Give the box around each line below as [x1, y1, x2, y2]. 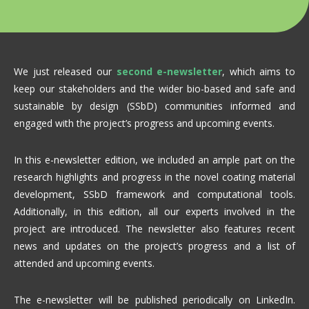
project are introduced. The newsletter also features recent [14, 222, 295, 236]
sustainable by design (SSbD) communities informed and [14, 99, 295, 113]
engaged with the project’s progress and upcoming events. [14, 117, 275, 130]
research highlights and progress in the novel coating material [14, 170, 295, 184]
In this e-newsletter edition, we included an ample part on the [14, 153, 295, 167]
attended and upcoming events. [14, 257, 154, 270]
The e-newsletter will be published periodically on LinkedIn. [14, 293, 295, 307]
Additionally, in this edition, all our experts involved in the [14, 205, 295, 219]
